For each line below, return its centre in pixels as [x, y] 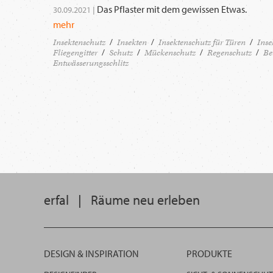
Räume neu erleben [144, 200]
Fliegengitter [75, 53]
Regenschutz [229, 53]
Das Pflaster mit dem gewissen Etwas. [172, 9]
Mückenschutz [170, 53]
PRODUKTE [209, 254]
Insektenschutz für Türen [202, 42]
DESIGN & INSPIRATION [91, 254]
